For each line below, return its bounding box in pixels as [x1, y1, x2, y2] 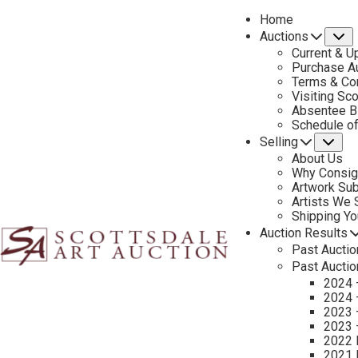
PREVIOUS [304, 104, 353, 117]
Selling [260, 134, 298, 149]
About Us [292, 151, 343, 166]
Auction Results [260, 225, 348, 241]
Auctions [260, 29, 308, 44]
